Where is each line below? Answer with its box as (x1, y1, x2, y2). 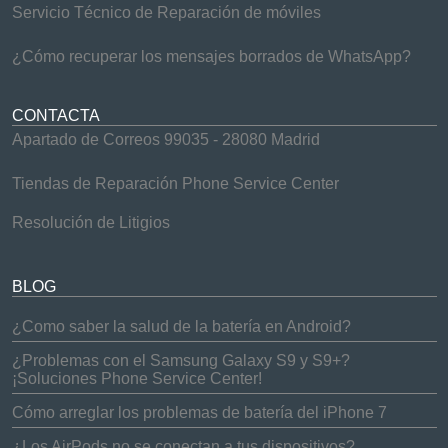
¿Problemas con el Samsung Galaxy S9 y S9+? (11, 352, 350, 369)
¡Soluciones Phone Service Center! (11, 370, 262, 387)
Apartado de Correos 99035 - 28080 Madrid (11, 131, 320, 148)
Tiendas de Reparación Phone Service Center (11, 175, 339, 192)
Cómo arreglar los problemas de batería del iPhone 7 (11, 404, 387, 421)
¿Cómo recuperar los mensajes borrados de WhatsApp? (11, 48, 411, 65)
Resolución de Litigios (11, 214, 170, 231)
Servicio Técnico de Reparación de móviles (11, 4, 321, 21)
